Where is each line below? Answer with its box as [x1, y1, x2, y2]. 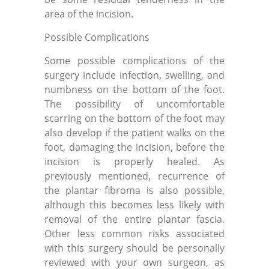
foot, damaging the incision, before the [44, 141, 225, 154]
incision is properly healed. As [44, 155, 225, 168]
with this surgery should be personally [44, 241, 225, 255]
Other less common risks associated [44, 227, 225, 240]
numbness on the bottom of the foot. [44, 83, 225, 96]
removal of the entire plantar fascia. [44, 213, 225, 226]
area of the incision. [44, 7, 133, 20]
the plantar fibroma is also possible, [44, 184, 225, 197]
